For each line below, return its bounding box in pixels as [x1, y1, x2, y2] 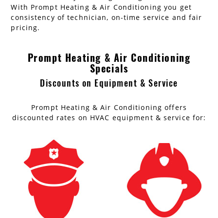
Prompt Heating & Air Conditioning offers [31, 103, 187, 112]
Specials [90, 61, 128, 76]
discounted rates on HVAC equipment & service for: [12, 113, 206, 123]
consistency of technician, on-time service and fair [11, 13, 202, 22]
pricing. [11, 23, 40, 33]
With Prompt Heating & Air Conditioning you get [11, 2, 192, 12]
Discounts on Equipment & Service [40, 76, 178, 90]
